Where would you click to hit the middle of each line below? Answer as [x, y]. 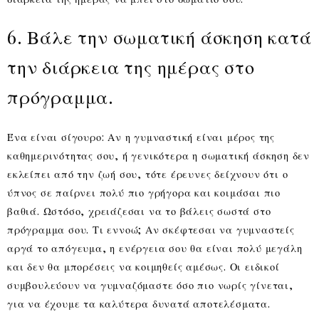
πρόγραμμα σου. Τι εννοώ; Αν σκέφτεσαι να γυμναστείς [151, 229]
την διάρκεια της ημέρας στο [131, 66]
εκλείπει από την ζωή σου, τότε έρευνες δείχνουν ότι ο [148, 173]
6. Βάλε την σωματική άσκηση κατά [159, 36]
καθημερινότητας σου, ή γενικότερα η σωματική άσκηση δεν [158, 155]
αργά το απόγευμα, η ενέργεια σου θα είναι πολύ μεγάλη [155, 247]
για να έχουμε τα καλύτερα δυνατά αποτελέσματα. [139, 303]
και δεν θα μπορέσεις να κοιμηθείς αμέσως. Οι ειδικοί [143, 266]
